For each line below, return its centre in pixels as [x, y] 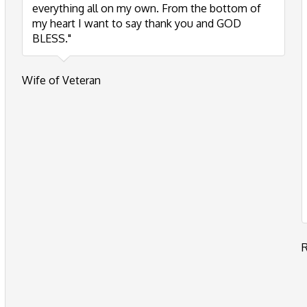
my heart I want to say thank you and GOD [137, 23]
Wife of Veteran [61, 80]
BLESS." [52, 38]
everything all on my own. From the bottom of [147, 8]
